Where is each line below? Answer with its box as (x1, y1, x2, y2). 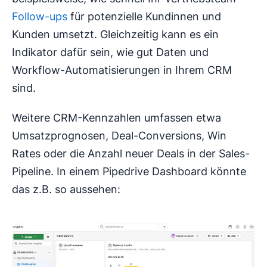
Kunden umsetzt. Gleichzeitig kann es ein (12, 28, 219, 41)
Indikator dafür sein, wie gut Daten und (12, 46, 209, 59)
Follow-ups (12, 10, 67, 23)
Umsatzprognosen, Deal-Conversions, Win (12, 129, 226, 142)
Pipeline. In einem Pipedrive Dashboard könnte (12, 165, 246, 178)
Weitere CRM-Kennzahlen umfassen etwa (12, 111, 221, 125)
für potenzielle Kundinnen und (67, 10, 221, 23)
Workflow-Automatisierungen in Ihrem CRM (12, 64, 232, 77)
